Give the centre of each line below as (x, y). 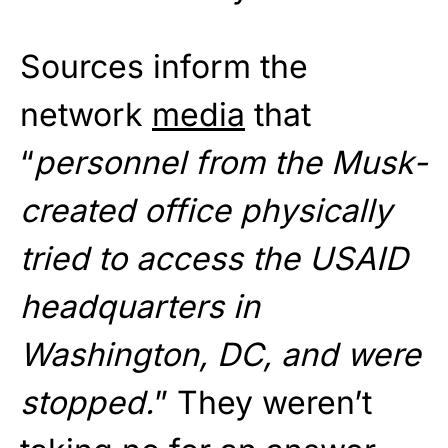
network (86, 115)
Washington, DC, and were (220, 355)
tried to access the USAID (214, 259)
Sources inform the (164, 67)
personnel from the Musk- (231, 163)
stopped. (87, 403)
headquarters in (140, 307)
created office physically (206, 211)
